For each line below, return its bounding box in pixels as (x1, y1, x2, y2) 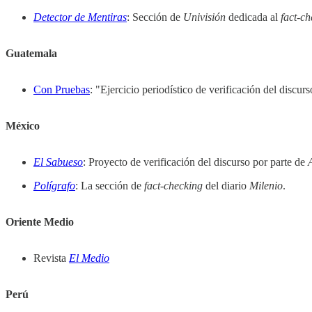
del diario (203, 180, 249, 192)
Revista (33, 252, 69, 265)
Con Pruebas (33, 84, 90, 96)
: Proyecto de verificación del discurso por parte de (83, 156, 308, 169)
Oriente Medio (6, 216, 74, 228)
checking (164, 180, 203, 192)
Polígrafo (33, 180, 75, 192)
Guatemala (6, 47, 57, 60)
